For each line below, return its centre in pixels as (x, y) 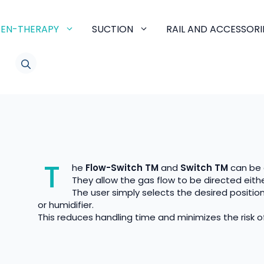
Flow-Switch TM (122, 168)
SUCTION (112, 29)
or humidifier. (66, 205)
